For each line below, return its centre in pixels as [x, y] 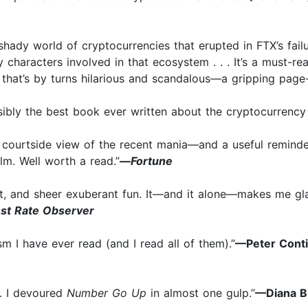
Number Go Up [107, 293]
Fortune [152, 161]
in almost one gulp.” [201, 293]
